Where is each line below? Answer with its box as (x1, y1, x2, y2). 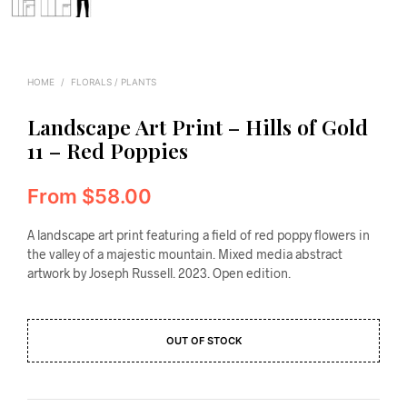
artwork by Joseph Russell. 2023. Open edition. (27, 265, 291, 282)
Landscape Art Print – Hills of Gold (27, 113, 368, 142)
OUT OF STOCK (165, 334, 242, 348)
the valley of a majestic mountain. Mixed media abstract (27, 246, 342, 263)
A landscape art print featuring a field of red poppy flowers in (27, 227, 370, 243)
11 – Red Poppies (27, 136, 188, 165)
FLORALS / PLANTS (71, 76, 156, 88)
